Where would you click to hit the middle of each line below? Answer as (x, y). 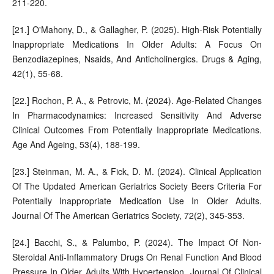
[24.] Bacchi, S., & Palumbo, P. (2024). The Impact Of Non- (137, 242)
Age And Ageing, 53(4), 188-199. (76, 144)
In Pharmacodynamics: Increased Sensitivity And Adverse (137, 115)
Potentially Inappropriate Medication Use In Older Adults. (137, 200)
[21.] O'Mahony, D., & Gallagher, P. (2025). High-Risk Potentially (137, 29)
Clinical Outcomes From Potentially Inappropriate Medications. (137, 129)
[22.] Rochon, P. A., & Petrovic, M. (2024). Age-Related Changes (137, 100)
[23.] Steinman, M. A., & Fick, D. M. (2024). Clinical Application (137, 171)
